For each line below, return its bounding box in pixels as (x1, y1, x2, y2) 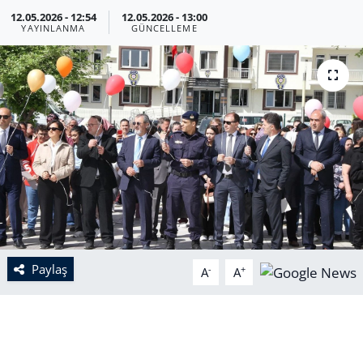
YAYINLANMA (21, 22, 86, 34)
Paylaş (31, 260, 67, 277)
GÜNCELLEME (130, 22, 198, 34)
